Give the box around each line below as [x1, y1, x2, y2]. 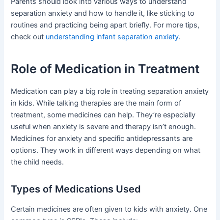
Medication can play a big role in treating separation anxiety [11, 86, 209, 96]
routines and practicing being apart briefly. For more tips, [11, 20, 200, 29]
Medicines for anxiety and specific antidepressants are [11, 134, 193, 143]
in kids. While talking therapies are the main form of [11, 98, 182, 108]
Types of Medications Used [11, 183, 141, 195]
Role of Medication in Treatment [11, 61, 200, 77]
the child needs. [11, 157, 64, 166]
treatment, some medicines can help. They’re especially [11, 110, 196, 119]
